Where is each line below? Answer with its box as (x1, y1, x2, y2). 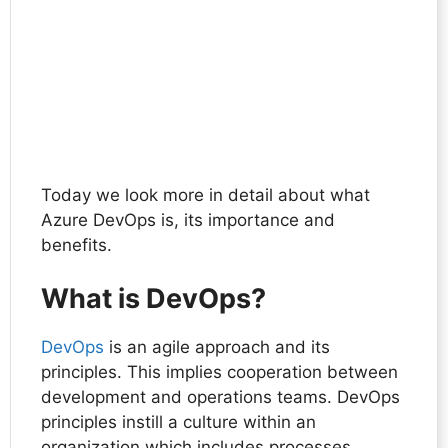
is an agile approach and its (104, 337, 330, 358)
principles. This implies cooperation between (41, 362, 398, 383)
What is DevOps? (41, 282, 266, 316)
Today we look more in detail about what (41, 184, 370, 205)
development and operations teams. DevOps (41, 387, 400, 408)
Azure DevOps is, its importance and (41, 209, 335, 230)
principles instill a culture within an (41, 412, 316, 433)
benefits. (41, 234, 117, 255)
